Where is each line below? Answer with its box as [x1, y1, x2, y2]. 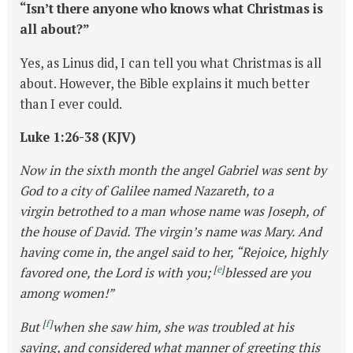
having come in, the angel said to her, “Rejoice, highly [20, 243, 328, 262]
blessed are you [225, 264, 311, 282]
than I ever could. [20, 95, 123, 113]
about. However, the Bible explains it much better [20, 74, 310, 92]
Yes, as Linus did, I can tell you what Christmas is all [20, 54, 322, 72]
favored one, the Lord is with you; [20, 264, 214, 282]
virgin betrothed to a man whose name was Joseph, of [20, 203, 325, 221]
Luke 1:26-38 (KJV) [20, 128, 136, 147]
